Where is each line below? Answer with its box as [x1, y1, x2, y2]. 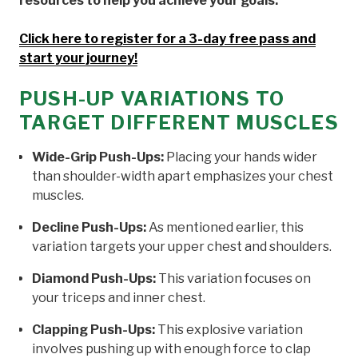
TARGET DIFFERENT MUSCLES [19, 110, 339, 134]
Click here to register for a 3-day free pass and [19, 30, 316, 46]
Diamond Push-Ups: [32, 270, 156, 286]
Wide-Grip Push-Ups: [32, 149, 164, 165]
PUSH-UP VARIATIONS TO [19, 86, 285, 110]
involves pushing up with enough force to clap [32, 340, 311, 356]
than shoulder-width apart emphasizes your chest [32, 168, 333, 184]
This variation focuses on [156, 270, 311, 286]
